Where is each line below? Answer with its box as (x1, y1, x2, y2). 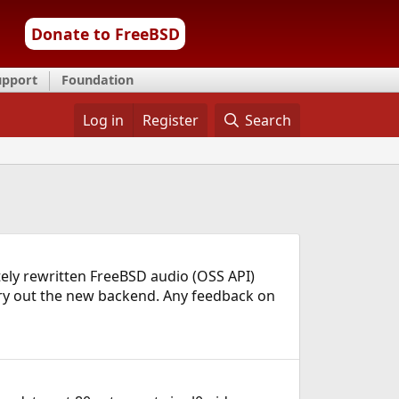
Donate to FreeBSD (30, 23, 180, 45)
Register (142, 110, 199, 130)
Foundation (61, 71, 134, 88)
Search (245, 110, 292, 130)
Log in (82, 110, 124, 130)
